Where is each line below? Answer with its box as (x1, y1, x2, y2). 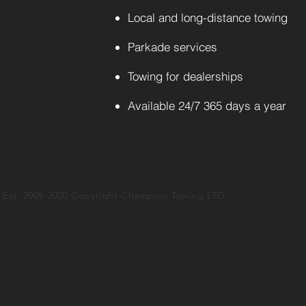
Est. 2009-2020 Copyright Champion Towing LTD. (3, 189, 228, 201)
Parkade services (128, 40, 217, 54)
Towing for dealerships (128, 69, 243, 83)
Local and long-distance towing (128, 10, 288, 25)
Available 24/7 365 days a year (128, 98, 286, 113)
